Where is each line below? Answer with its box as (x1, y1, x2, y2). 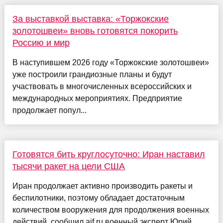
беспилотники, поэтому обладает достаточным (12, 194, 185, 203)
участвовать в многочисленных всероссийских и (12, 82, 192, 91)
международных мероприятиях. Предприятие (12, 94, 182, 103)
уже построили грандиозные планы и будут (12, 70, 172, 79)
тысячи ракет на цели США (12, 161, 125, 172)
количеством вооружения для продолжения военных (12, 206, 209, 215)
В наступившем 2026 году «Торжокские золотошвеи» (12, 58, 209, 67)
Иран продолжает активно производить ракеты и (12, 182, 193, 191)
